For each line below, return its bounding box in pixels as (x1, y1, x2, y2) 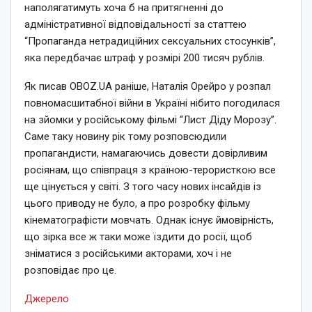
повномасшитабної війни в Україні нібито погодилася (24, 96, 280, 109)
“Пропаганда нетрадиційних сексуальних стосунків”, (24, 34, 276, 47)
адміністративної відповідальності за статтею (24, 17, 247, 31)
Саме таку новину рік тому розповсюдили (24, 130, 226, 143)
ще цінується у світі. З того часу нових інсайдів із (24, 180, 261, 193)
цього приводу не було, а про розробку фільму (24, 196, 250, 210)
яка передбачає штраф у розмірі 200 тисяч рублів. (24, 51, 265, 64)
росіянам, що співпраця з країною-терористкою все (24, 163, 276, 176)
